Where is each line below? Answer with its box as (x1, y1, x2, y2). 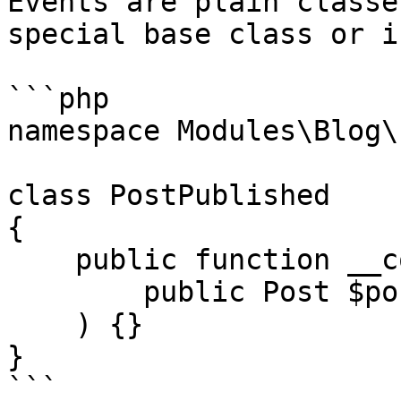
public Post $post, (7, 276, 143, 308)
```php (7, 82, 109, 115)
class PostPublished (7, 179, 330, 211)
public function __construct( (7, 243, 75, 276)
